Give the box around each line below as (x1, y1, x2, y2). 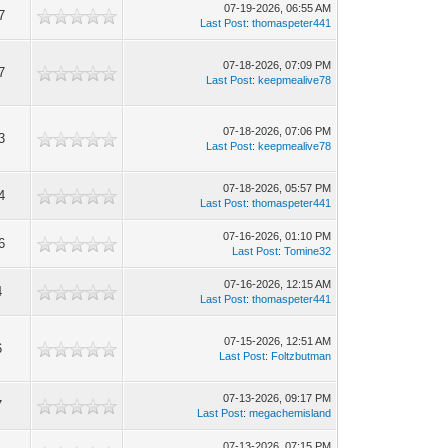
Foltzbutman (271, 350, 332, 362)
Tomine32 (284, 245, 332, 257)
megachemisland (249, 407, 332, 419)
